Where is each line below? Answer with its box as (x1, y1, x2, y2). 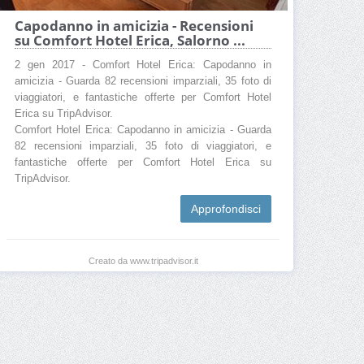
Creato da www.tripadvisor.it (88, 255, 198, 266)
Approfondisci (191, 201, 261, 215)
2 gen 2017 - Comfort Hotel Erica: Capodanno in (15, 58, 271, 71)
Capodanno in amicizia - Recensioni (15, 15, 253, 35)
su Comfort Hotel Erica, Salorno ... (15, 30, 245, 50)
